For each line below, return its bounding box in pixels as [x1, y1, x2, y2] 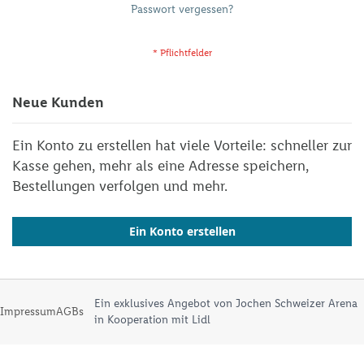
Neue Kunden [12, 93, 104, 111]
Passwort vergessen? [131, 2, 233, 16]
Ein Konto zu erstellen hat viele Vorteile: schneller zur [12, 136, 352, 154]
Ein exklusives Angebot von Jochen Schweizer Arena [94, 297, 358, 310]
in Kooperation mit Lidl [94, 313, 211, 327]
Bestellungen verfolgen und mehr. [12, 177, 227, 195]
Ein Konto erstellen [128, 223, 236, 239]
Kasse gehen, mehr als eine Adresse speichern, [12, 157, 309, 175]
